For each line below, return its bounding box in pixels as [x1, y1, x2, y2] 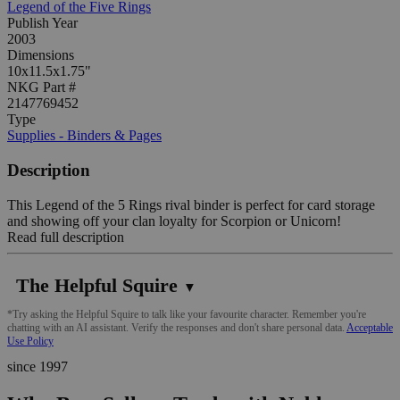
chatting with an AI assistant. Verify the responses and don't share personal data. [7, 321, 346, 334]
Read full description [7, 229, 124, 245]
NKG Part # [7, 79, 76, 96]
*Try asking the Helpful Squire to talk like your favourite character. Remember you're [7, 307, 366, 321]
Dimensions [7, 47, 74, 63]
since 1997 [7, 358, 68, 374]
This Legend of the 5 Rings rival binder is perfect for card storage [7, 196, 375, 212]
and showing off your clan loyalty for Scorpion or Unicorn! [7, 212, 341, 229]
